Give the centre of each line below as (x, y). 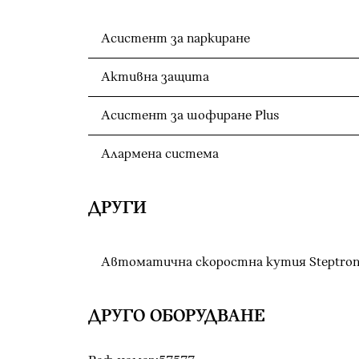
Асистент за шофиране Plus (190, 115)
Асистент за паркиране (175, 38)
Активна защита (155, 77)
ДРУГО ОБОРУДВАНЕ (177, 316)
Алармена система (160, 154)
